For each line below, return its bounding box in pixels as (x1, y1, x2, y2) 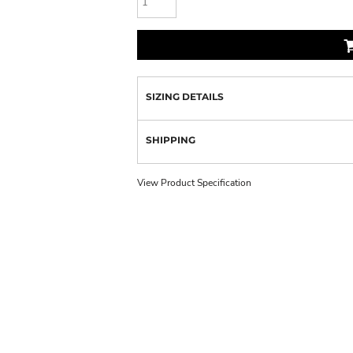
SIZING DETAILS (146, 90, 224, 102)
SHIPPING (146, 133, 195, 146)
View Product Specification (137, 176, 251, 189)
